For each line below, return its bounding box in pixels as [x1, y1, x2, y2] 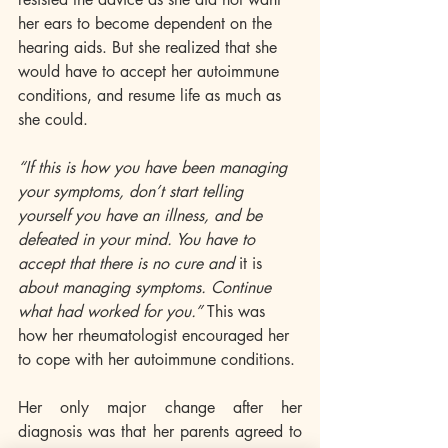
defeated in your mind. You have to [18, 229, 260, 250]
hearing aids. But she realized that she [18, 37, 282, 58]
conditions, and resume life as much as [18, 85, 286, 106]
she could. [18, 109, 93, 130]
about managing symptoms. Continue [18, 277, 276, 298]
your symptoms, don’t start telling [18, 181, 248, 202]
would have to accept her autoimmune [18, 61, 284, 82]
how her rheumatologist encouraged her [18, 325, 294, 346]
